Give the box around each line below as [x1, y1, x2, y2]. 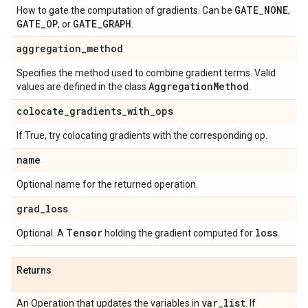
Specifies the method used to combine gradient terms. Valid [16, 67, 276, 78]
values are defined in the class [16, 81, 148, 92]
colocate [16, 104, 64, 118]
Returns [16, 265, 52, 276]
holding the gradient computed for [102, 228, 255, 239]
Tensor [66, 226, 102, 239]
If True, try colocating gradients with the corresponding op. [16, 130, 267, 141]
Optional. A [16, 228, 66, 239]
